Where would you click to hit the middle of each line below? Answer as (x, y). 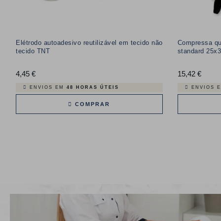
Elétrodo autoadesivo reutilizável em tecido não (89, 42)
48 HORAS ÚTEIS (93, 87)
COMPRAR (92, 104)
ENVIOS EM (48, 87)
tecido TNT (33, 51)
